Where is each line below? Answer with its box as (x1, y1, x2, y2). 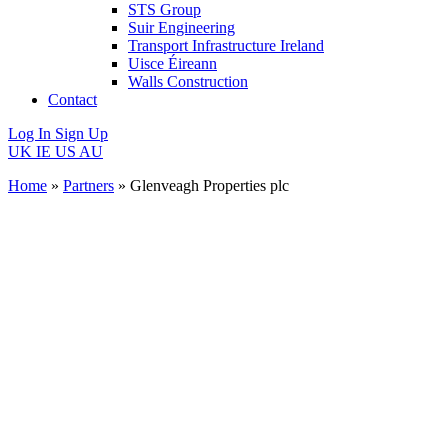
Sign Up (55, 125, 108, 142)
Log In (8, 125, 55, 142)
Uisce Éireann (128, 55, 217, 72)
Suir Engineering (128, 19, 235, 36)
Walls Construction (128, 73, 248, 90)
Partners (63, 177, 114, 194)
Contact (48, 91, 97, 108)
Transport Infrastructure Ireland (128, 37, 324, 54)
